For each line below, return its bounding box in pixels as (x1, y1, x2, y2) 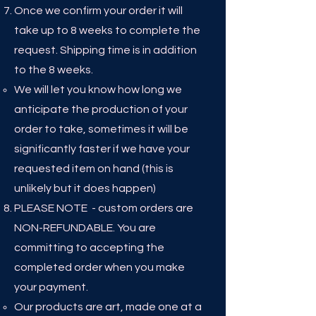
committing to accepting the (14, 241, 164, 253)
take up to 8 (14, 24, 77, 36)
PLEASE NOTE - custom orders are (14, 202, 193, 214)
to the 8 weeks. (14, 63, 93, 75)
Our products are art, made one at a (14, 300, 202, 312)
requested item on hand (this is (14, 162, 174, 174)
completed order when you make (14, 261, 185, 273)
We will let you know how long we (14, 83, 182, 95)
